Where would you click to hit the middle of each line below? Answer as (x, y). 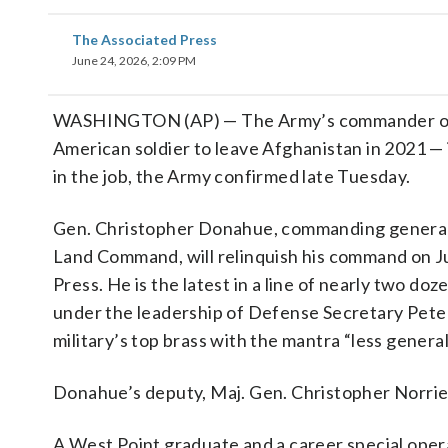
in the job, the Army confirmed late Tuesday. (232, 176)
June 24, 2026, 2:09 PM (134, 60)
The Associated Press (144, 39)
